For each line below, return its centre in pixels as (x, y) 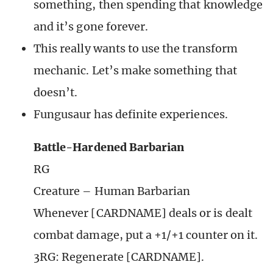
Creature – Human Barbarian (112, 191)
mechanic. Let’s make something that (135, 71)
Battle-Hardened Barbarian (109, 147)
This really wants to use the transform (136, 49)
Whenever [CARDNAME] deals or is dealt (143, 213)
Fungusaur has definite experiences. (131, 115)
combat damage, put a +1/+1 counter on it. (146, 235)
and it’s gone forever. (91, 27)
